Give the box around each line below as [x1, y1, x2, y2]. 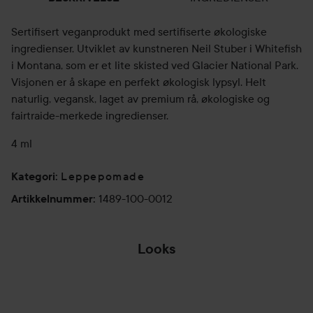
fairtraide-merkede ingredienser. [11, 108, 168, 122]
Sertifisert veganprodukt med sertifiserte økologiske [11, 24, 267, 38]
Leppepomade [61, 169, 145, 184]
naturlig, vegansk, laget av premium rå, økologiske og [11, 91, 270, 105]
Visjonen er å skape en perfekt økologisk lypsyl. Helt [11, 74, 266, 89]
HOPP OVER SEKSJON [22, 289, 154, 304]
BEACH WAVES [154, 271, 231, 285]
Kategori [11, 170, 55, 184]
